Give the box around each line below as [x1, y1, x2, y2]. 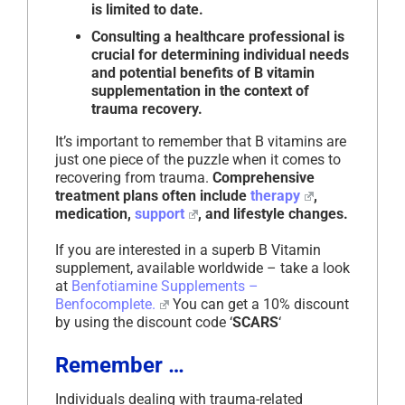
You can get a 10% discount [168, 296, 349, 314]
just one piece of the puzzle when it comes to [55, 151, 341, 169]
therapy [250, 187, 300, 205]
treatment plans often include [55, 187, 250, 205]
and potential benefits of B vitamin [91, 64, 315, 82]
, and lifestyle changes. [197, 205, 348, 223]
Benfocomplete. [55, 296, 155, 314]
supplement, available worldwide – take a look [55, 259, 350, 278]
